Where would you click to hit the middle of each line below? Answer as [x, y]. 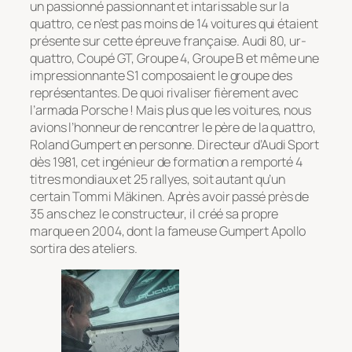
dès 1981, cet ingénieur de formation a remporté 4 [167, 162]
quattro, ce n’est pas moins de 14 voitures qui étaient [174, 24]
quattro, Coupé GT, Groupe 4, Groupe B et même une [175, 59]
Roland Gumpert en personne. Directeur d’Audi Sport [174, 145]
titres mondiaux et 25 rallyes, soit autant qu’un [158, 180]
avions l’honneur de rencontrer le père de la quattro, [173, 128]
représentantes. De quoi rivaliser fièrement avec [165, 93]
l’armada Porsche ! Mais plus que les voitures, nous [170, 110]
